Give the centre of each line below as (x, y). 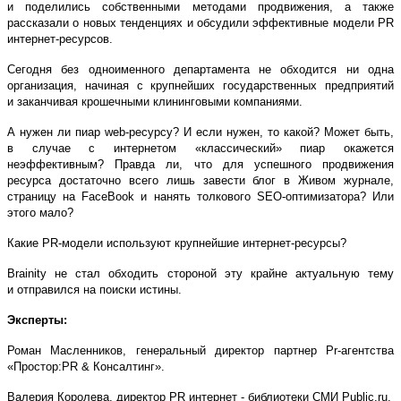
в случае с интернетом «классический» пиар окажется (200, 148)
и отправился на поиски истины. (94, 289)
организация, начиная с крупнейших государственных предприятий (200, 85)
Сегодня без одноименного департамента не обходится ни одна (200, 69)
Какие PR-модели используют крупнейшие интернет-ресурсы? (177, 243)
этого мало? (40, 212)
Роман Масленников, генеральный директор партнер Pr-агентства (200, 350)
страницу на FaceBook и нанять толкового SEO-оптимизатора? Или (200, 196)
